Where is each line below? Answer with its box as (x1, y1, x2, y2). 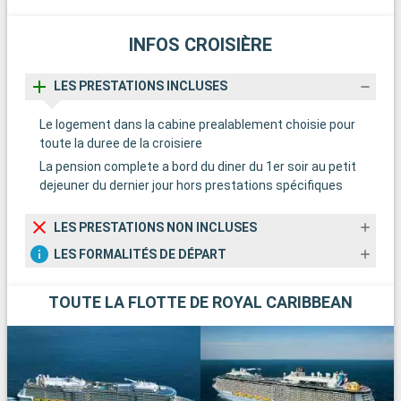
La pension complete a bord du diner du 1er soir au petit (39, 159, 356, 175)
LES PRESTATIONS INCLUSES (54, 79, 227, 94)
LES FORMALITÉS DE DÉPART (54, 246, 226, 261)
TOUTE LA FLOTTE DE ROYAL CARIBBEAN (48, 293, 353, 312)
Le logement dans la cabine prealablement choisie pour (39, 117, 355, 132)
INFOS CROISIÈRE (129, 33, 272, 55)
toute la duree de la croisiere (39, 136, 202, 151)
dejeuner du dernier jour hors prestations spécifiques (39, 178, 343, 193)
